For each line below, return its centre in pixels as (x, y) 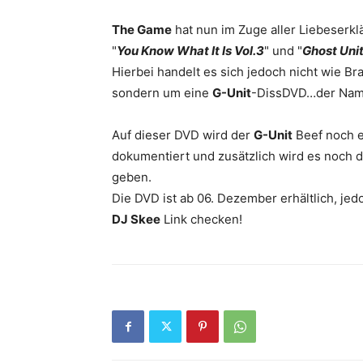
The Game (142, 30)
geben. (132, 177)
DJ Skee (136, 219)
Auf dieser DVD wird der (183, 135)
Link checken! (201, 219)
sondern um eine (162, 93)
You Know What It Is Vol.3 (190, 51)
